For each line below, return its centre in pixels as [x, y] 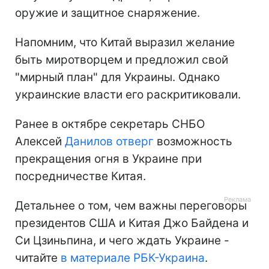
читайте [38, 258]
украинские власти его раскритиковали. [128, 94]
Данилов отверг [109, 141]
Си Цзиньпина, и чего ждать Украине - [122, 240]
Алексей [40, 141]
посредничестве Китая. [80, 176]
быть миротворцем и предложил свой [122, 59]
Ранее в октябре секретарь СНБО [110, 124]
